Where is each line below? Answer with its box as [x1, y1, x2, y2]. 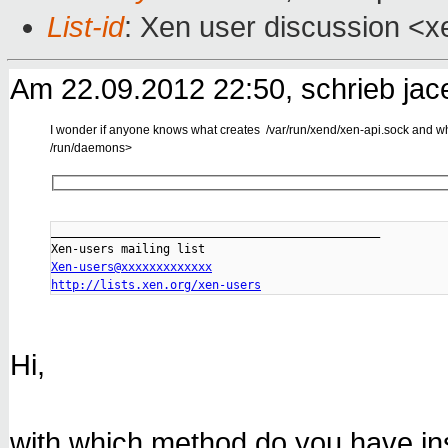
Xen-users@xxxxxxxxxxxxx [51, 259, 212, 274]
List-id [47, 11, 124, 44]
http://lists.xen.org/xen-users [51, 277, 261, 292]
